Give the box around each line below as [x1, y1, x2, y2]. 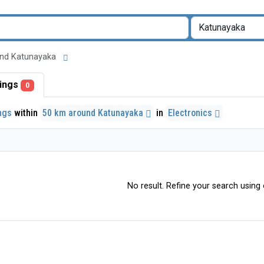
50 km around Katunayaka [42, 107, 146, 118]
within [12, 107, 40, 118]
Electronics [168, 107, 214, 118]
